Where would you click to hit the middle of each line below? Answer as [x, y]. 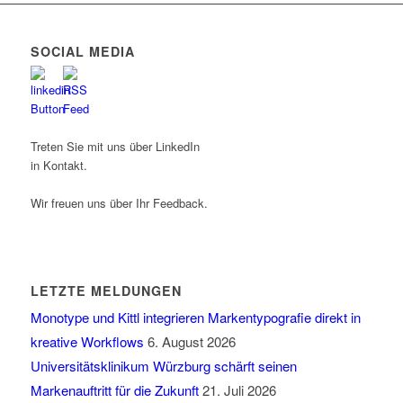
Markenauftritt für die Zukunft [114, 390]
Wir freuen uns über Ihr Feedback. [119, 203]
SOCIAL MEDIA [82, 52]
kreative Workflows [87, 342]
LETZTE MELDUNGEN [106, 291]
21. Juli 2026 [239, 390]
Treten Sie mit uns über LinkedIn [115, 147]
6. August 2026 [191, 342]
